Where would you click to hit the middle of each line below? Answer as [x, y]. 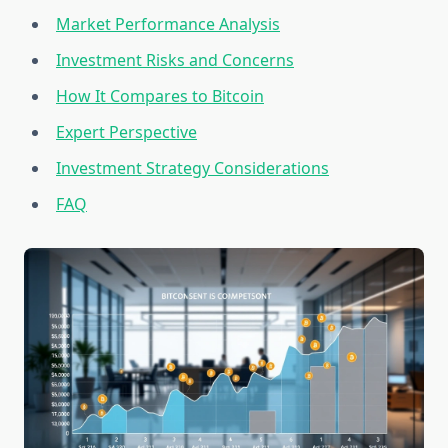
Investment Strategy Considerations [192, 168]
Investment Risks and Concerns [175, 60]
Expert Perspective [126, 132]
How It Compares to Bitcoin [160, 96]
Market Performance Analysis [168, 24]
